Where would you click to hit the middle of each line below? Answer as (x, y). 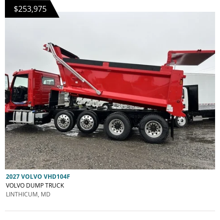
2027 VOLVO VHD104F (38, 176)
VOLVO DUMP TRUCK (35, 185)
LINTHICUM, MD (28, 194)
